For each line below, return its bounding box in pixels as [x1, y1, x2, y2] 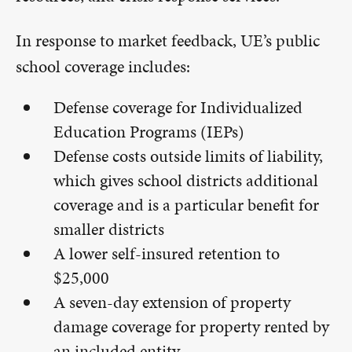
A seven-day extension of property [53, 290, 291, 314]
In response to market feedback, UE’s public [16, 28, 320, 53]
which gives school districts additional [53, 168, 318, 192]
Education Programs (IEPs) [53, 119, 244, 144]
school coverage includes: [16, 54, 190, 79]
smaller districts [53, 217, 164, 241]
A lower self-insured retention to [53, 241, 280, 266]
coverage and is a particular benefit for [53, 192, 319, 217]
